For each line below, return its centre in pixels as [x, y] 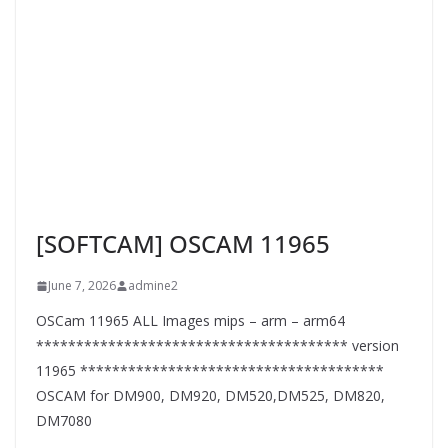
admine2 [153, 286]
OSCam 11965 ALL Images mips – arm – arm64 [190, 321]
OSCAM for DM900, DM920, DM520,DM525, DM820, [210, 396]
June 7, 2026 [82, 286]
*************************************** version [217, 346]
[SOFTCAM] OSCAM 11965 [183, 244]
